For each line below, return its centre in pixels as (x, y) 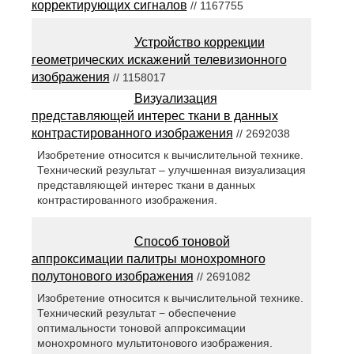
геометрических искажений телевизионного (159, 60)
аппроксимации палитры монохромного (148, 259)
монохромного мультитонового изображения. (154, 343)
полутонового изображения (112, 277)
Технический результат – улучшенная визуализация (171, 170)
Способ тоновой (182, 242)
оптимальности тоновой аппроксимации (141, 328)
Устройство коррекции (199, 43)
